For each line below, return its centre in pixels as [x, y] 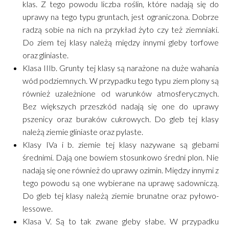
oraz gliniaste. [45, 55]
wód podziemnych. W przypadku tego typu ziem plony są [121, 81]
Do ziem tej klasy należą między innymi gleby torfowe [121, 42]
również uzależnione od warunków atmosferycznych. [121, 94]
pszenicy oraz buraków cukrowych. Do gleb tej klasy [121, 119]
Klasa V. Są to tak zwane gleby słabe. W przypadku [121, 221]
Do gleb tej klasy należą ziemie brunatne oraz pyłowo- [121, 196]
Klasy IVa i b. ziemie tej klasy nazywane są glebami [121, 145]
